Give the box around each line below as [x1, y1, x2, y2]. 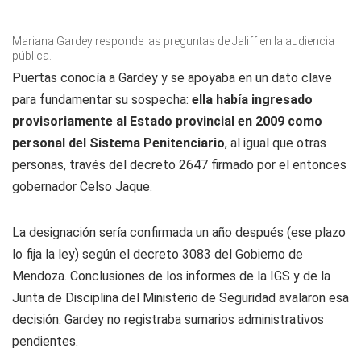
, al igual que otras [225, 135, 326, 151]
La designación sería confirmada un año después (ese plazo [12, 225, 346, 240]
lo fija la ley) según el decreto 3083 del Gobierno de [12, 247, 303, 262]
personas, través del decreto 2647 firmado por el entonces [12, 157, 346, 172]
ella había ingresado [192, 92, 313, 107]
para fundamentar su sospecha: [12, 92, 192, 107]
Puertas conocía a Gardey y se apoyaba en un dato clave [12, 70, 332, 85]
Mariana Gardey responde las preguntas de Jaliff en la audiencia [12, 35, 334, 48]
